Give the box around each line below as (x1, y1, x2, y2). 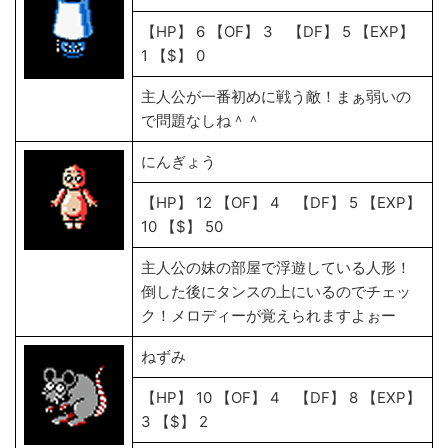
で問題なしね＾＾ (141, 111, 261, 130)
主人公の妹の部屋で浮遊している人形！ (141, 258, 411, 277)
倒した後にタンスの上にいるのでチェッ (141, 282, 411, 301)
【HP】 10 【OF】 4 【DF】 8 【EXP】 (141, 388, 421, 407)
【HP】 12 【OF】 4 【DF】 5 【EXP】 (141, 193, 421, 212)
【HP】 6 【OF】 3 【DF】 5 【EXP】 (141, 22, 414, 41)
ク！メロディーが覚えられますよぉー (141, 306, 400, 325)
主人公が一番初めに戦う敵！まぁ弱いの (141, 87, 411, 106)
